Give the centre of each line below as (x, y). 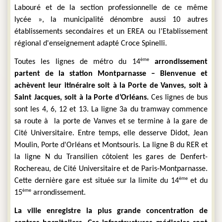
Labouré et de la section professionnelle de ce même (111, 8)
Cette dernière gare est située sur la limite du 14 (97, 181)
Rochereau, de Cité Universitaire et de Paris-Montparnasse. (111, 169)
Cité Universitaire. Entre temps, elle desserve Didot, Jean (111, 134)
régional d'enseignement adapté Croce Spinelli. (91, 43)
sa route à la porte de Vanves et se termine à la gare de (111, 122)
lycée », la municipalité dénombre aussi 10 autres (111, 20)
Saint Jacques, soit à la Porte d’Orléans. (82, 98)
